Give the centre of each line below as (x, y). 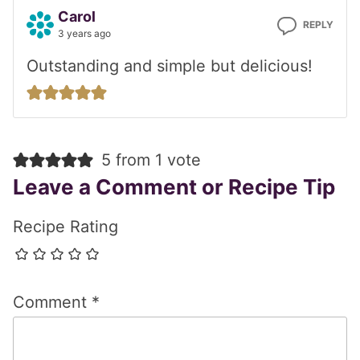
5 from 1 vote (151, 160)
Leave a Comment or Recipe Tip (174, 186)
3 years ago (84, 33)
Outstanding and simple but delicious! (170, 65)
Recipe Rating (65, 226)
